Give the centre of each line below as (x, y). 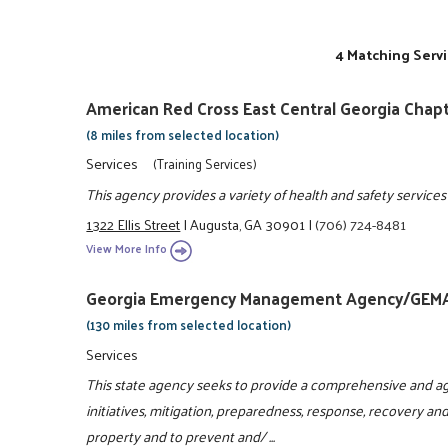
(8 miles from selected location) (183, 134)
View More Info (127, 249)
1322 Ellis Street (133, 223)
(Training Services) (204, 164)
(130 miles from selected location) (189, 325)
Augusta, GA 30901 (248, 223)
